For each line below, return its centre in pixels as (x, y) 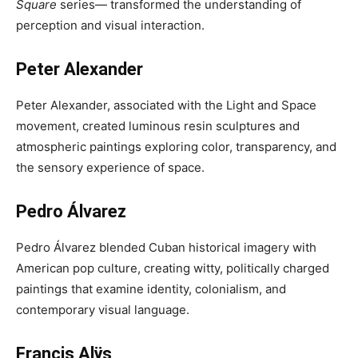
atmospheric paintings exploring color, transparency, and (176, 147)
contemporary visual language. (103, 310)
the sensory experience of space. (110, 167)
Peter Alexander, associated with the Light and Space (166, 105)
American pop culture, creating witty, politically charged (173, 268)
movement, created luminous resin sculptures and (158, 126)
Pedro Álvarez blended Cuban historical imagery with (166, 247)
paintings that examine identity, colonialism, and (151, 289)
